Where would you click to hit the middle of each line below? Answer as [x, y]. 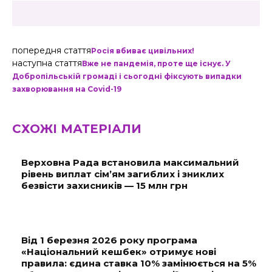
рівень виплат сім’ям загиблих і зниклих [123, 174]
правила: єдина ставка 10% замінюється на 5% [139, 263]
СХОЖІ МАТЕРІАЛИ [77, 129]
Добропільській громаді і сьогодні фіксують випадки [127, 76]
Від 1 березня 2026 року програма [109, 240]
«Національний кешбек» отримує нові [119, 252]
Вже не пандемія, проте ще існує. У [156, 63]
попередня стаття [52, 50]
